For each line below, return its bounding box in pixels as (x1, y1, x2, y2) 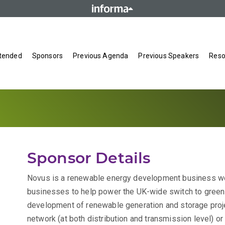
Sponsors (32, 52, 63, 60)
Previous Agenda (73, 52, 129, 60)
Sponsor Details (27, 149, 151, 168)
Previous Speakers (138, 52, 199, 60)
